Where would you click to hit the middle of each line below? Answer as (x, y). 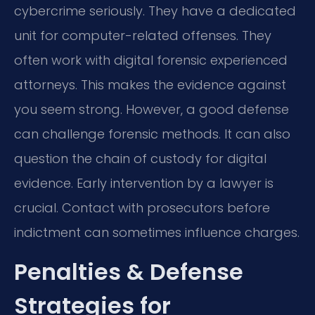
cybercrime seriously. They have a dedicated (155, 11)
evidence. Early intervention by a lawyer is (144, 184)
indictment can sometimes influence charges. (157, 233)
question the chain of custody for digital (140, 159)
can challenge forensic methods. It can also (152, 134)
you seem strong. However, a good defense (152, 110)
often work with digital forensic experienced (151, 60)
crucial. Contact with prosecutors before (142, 208)
